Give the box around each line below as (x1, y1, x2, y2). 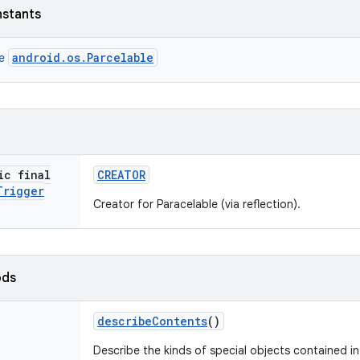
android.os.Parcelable (12, 50, 153, 65)
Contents (152, 313, 207, 329)
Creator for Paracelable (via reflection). (93, 197, 301, 211)
